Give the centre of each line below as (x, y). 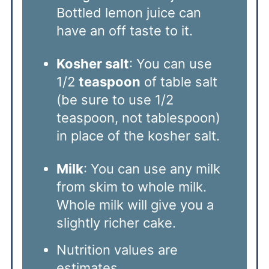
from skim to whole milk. (131, 187)
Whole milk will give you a (135, 205)
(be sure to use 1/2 (115, 100)
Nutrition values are (117, 250)
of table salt (179, 82)
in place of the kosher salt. (138, 136)
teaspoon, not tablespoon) (138, 118)
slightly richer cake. (116, 223)
